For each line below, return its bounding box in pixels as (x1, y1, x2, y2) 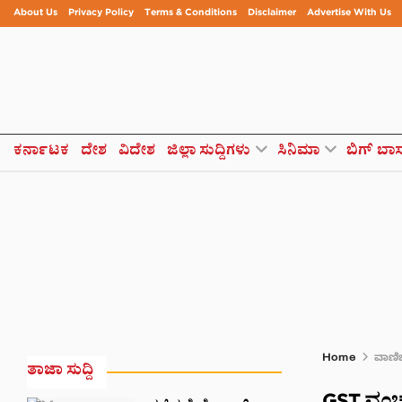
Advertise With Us (307, 6, 391, 21)
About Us (13, 6, 57, 21)
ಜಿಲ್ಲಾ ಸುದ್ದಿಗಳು (167, 142, 250, 162)
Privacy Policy (68, 6, 134, 21)
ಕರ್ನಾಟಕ (13, 142, 69, 162)
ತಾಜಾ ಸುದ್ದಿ (27, 362, 93, 382)
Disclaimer (248, 6, 296, 21)
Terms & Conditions (144, 6, 237, 21)
